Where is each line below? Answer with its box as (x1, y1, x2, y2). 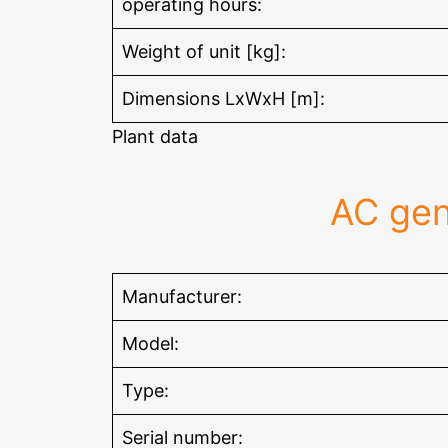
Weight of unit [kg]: (122, 41, 286, 63)
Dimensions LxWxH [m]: (122, 88, 325, 110)
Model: (122, 333, 179, 355)
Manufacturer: (122, 286, 242, 308)
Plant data (112, 126, 198, 148)
